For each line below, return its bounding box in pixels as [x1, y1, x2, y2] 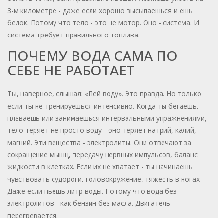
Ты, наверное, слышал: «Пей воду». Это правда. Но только [7, 89, 201, 99]
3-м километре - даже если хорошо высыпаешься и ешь [7, 6, 193, 16]
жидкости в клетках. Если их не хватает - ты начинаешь [7, 162, 193, 172]
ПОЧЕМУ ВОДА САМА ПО [7, 46, 178, 65]
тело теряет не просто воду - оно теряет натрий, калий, [7, 126, 196, 135]
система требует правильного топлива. [7, 30, 140, 40]
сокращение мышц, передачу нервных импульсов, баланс [7, 150, 198, 160]
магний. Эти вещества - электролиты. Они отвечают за [7, 138, 191, 147]
